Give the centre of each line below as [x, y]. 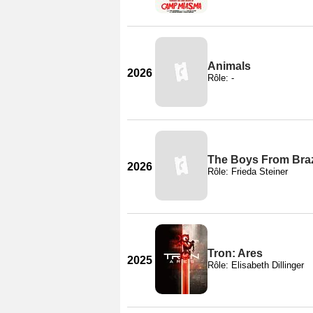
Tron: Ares [235, 253]
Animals [229, 66]
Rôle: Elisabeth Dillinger [256, 265]
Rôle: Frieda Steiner [248, 171]
